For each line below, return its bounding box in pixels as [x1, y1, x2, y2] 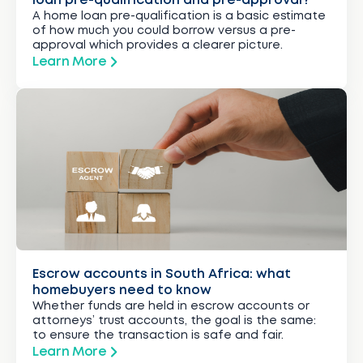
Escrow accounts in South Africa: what [32, 267, 291, 280]
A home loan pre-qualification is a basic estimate [32, 11, 326, 21]
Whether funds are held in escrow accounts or [32, 301, 310, 311]
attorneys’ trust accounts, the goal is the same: [32, 315, 316, 326]
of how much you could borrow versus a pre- [32, 25, 296, 36]
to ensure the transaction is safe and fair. [32, 330, 284, 340]
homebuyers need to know [32, 284, 211, 297]
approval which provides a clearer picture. [32, 40, 283, 50]
